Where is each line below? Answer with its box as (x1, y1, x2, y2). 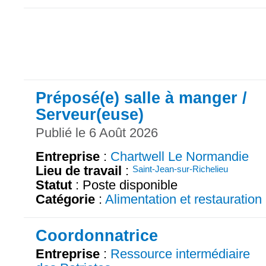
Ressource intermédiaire (110, 246, 250, 262)
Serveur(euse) (36, 104, 144, 123)
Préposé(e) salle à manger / (36, 88, 247, 107)
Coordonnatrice (36, 226, 158, 245)
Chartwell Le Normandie (110, 149, 249, 164)
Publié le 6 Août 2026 (36, 125, 158, 141)
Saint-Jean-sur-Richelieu (132, 164, 228, 175)
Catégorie (36, 192, 95, 207)
